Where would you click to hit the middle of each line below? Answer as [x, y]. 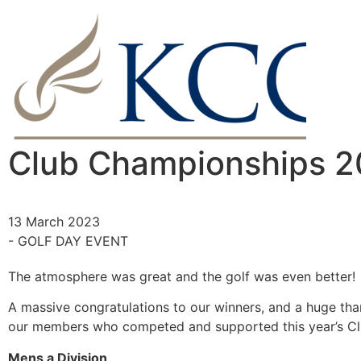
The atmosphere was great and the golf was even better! [182, 276]
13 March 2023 [54, 222]
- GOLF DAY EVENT [68, 241]
